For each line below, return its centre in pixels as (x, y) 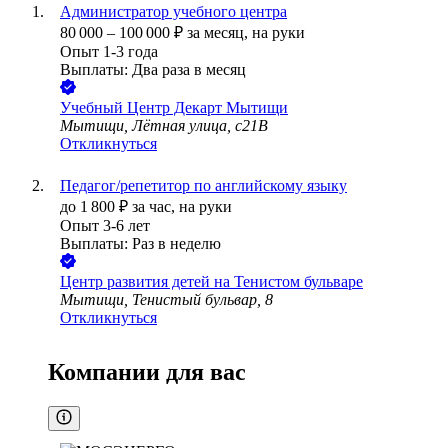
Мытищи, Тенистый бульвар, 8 (166, 300)
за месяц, (219, 33)
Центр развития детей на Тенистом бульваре (211, 282)
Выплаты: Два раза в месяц (153, 70)
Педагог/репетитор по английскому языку (203, 186)
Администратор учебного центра (173, 12)
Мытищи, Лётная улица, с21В (164, 126)
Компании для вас (147, 372)
